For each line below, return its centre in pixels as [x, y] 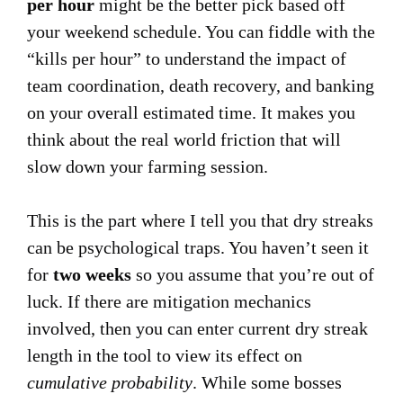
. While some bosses [267, 382]
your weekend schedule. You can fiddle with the [201, 31]
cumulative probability [110, 382]
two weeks [92, 274]
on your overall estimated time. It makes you [191, 112]
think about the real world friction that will [184, 139]
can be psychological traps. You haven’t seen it [198, 247]
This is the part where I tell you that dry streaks [200, 220]
